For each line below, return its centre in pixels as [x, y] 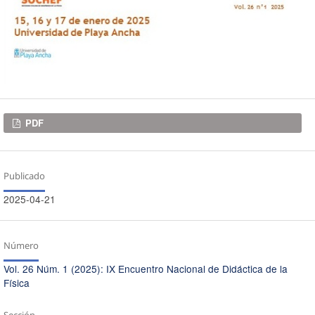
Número [21, 246]
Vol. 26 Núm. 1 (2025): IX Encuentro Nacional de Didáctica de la [145, 269]
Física [16, 283]
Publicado [24, 176]
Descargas [34, 124]
